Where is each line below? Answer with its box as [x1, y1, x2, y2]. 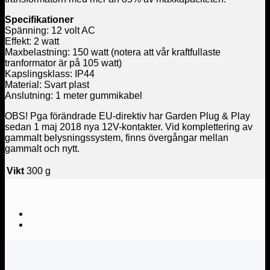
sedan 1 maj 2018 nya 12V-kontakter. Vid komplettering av [5, 121, 253, 132]
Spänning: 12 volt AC [5, 25, 95, 36]
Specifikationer [5, 14, 76, 25]
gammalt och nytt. [5, 143, 80, 154]
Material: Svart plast [5, 79, 89, 90]
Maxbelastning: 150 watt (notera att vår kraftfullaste [5, 46, 221, 57]
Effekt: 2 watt [5, 36, 59, 46]
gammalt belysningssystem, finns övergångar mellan [5, 132, 228, 143]
